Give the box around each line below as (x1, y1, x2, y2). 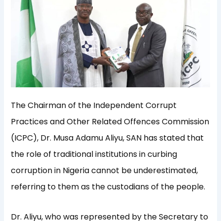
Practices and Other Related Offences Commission (11, 115, 210, 127)
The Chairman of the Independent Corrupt (11, 99, 177, 111)
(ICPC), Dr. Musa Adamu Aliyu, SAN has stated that (11, 132, 204, 144)
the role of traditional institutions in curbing (11, 148, 178, 160)
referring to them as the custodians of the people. (11, 181, 206, 192)
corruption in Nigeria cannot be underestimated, (11, 164, 198, 176)
